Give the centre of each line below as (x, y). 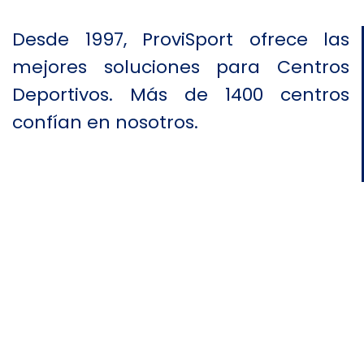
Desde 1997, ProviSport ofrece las (181, 39)
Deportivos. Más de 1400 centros (181, 95)
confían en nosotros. (105, 122)
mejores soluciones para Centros (181, 67)
